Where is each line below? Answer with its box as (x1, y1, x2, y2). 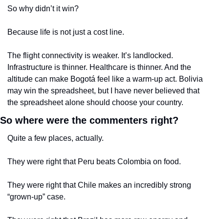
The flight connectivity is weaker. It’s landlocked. (7, 51, 173, 60)
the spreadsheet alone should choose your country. (7, 98, 183, 107)
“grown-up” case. (7, 192, 66, 201)
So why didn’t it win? (7, 4, 79, 13)
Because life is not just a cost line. (7, 27, 124, 36)
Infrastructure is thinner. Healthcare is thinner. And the (7, 63, 191, 71)
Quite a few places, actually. (7, 133, 104, 142)
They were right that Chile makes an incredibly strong (7, 180, 191, 189)
